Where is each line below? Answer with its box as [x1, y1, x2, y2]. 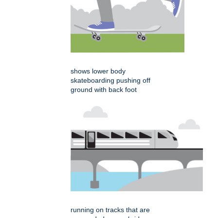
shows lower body [71, 67, 126, 75]
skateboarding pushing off [71, 76, 150, 84]
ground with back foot [71, 85, 137, 93]
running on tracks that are [71, 205, 150, 214]
